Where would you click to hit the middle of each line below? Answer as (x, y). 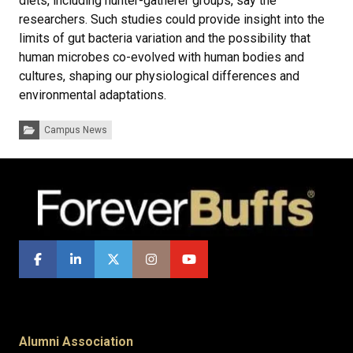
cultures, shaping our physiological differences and (159, 76)
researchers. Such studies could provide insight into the (172, 20)
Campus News (75, 130)
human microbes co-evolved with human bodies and (162, 58)
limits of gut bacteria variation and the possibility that (165, 39)
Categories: (43, 125)
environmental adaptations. (93, 95)
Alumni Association (76, 342)
